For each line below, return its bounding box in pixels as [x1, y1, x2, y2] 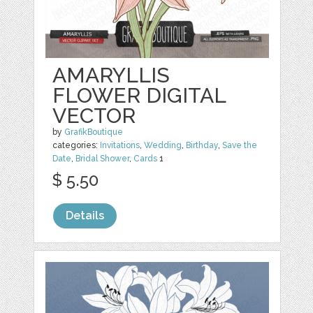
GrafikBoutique [64, 127, 124, 137]
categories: [52, 140, 101, 150]
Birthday [186, 140, 219, 150]
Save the [222, 140, 258, 150]
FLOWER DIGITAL [52, 83, 226, 108]
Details [66, 209, 105, 222]
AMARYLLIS [52, 63, 170, 87]
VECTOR [52, 103, 136, 128]
